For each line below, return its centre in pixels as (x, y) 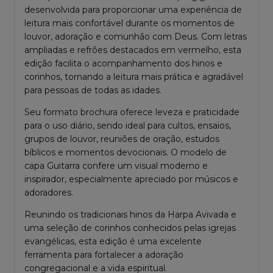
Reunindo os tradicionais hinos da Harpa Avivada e (130, 214)
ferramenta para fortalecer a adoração (104, 254)
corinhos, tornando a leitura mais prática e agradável (134, 76)
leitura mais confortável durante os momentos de (129, 23)
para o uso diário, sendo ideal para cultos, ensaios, (128, 125)
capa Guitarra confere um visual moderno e (116, 165)
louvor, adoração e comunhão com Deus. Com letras (136, 36)
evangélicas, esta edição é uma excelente (113, 241)
